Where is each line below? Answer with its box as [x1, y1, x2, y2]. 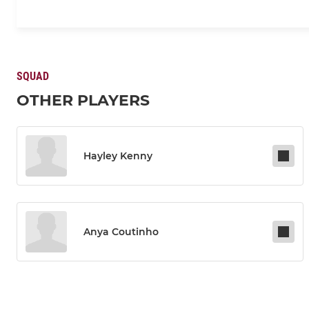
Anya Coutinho [83, 226, 159, 239]
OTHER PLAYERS [17, 91, 150, 110]
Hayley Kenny [83, 150, 152, 163]
